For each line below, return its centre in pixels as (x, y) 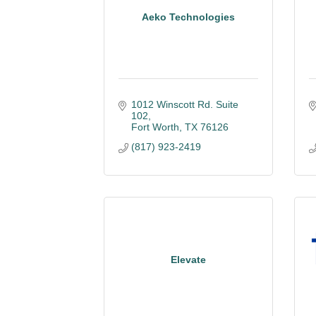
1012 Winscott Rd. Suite (184, 104)
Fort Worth (155, 127)
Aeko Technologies (188, 17)
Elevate (188, 259)
